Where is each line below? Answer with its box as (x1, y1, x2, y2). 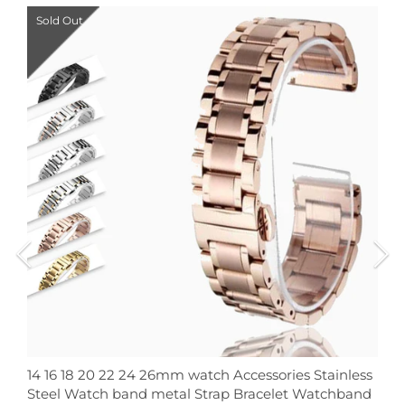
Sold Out (36, 14, 83, 28)
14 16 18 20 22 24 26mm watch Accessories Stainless (27, 366, 372, 384)
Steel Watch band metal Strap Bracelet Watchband (27, 385, 372, 403)
